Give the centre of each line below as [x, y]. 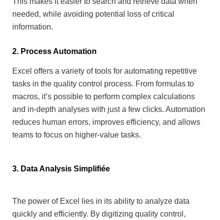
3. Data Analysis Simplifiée [61, 168]
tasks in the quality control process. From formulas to [103, 83]
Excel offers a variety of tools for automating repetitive [105, 71]
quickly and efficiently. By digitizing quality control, [99, 214]
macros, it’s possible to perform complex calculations [104, 96]
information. [33, 27]
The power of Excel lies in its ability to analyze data [101, 201]
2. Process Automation [55, 51]
